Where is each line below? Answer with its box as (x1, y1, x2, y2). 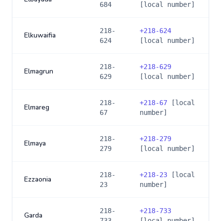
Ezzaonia (24, 175, 51, 184)
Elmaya (24, 139, 46, 148)
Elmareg (24, 103, 49, 112)
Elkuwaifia (24, 31, 56, 40)
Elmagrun (24, 67, 53, 76)
